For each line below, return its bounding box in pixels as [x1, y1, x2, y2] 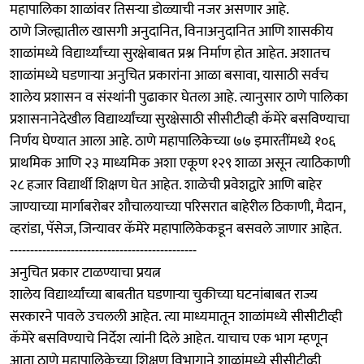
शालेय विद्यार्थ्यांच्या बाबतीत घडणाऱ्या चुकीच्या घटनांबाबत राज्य [10, 282, 318, 307]
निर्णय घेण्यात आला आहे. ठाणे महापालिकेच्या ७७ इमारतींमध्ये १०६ [10, 128, 336, 154]
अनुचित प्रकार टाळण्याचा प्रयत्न [10, 260, 161, 285]
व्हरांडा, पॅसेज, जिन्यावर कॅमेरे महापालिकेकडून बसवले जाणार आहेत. [10, 216, 342, 241]
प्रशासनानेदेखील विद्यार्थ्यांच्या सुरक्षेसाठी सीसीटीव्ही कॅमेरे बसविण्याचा [10, 106, 349, 132]
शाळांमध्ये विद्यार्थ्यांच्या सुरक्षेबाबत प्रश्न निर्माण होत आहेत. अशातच [10, 41, 330, 66]
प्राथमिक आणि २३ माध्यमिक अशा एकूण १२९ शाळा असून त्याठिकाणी [10, 150, 350, 175]
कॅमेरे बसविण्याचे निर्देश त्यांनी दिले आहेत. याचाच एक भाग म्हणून [10, 326, 328, 351]
